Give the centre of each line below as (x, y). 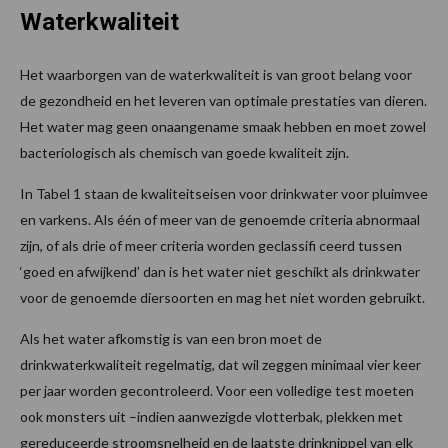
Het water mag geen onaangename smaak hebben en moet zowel (223, 126)
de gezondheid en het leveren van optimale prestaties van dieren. (223, 100)
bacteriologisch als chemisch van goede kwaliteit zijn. (184, 152)
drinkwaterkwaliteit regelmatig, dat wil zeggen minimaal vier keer (220, 364)
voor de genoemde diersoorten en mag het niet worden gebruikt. (222, 297)
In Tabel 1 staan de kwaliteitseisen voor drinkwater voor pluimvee (224, 193)
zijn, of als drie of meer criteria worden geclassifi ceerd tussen (211, 245)
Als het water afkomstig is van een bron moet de (171, 338)
